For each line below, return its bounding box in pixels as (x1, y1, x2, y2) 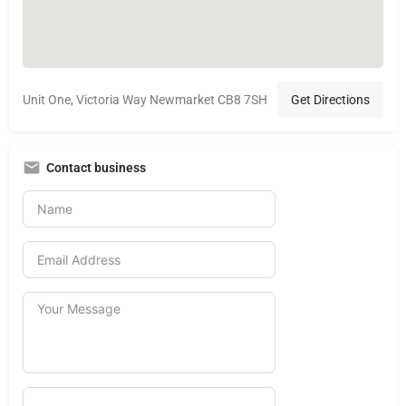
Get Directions (291, 92, 370, 107)
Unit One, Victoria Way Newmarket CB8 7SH (23, 92, 267, 107)
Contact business (46, 159, 146, 175)
